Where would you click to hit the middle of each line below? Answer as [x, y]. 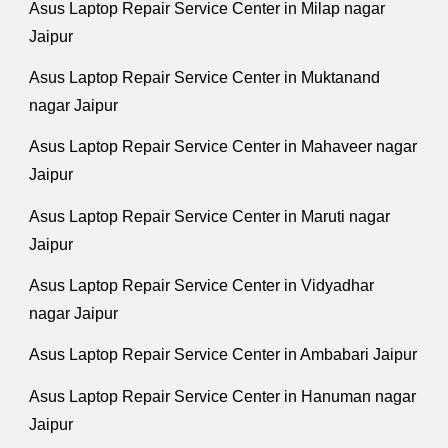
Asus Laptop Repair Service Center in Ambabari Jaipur [223, 355]
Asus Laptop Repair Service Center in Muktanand [205, 78]
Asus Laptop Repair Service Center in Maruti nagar [210, 216]
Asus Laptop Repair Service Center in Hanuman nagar [223, 396]
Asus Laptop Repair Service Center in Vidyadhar [202, 286]
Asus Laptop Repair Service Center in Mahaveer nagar [223, 147]
